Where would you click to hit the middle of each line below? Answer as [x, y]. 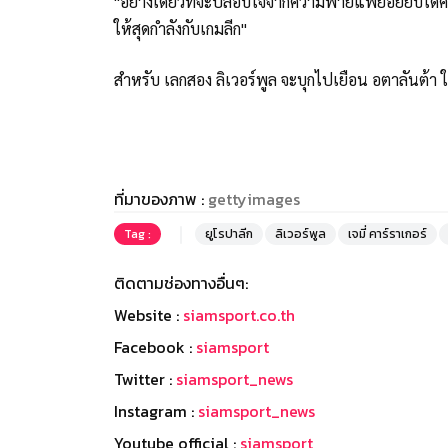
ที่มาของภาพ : [161, 198]
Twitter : [145, 378]
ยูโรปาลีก [229, 233]
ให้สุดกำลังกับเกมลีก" [180, 28]
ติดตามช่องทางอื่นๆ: [181, 282]
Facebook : [155, 346]
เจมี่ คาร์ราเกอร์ [387, 233]
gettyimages [254, 198]
